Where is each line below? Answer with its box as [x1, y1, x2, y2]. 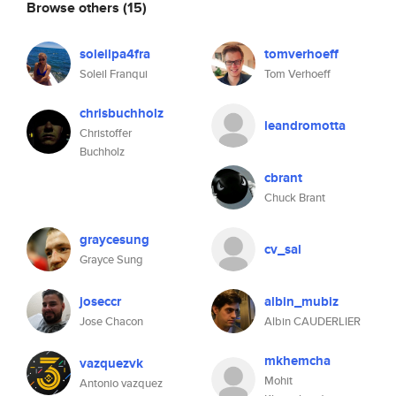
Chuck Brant [264, 189, 325, 206]
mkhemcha [264, 351, 331, 370]
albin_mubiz [264, 292, 339, 311]
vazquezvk [80, 354, 143, 373]
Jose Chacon [80, 313, 143, 330]
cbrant [264, 168, 302, 187]
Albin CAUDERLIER [264, 313, 361, 330]
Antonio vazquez [80, 375, 163, 392]
